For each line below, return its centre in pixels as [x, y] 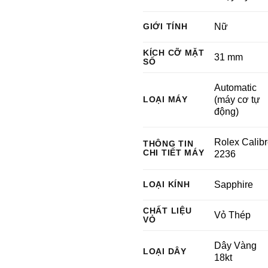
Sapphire [234, 185]
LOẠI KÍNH [167, 184]
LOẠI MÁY [165, 99]
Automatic [236, 88]
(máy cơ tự [237, 100]
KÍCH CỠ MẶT [174, 53]
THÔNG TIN [168, 144]
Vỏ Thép [233, 215]
